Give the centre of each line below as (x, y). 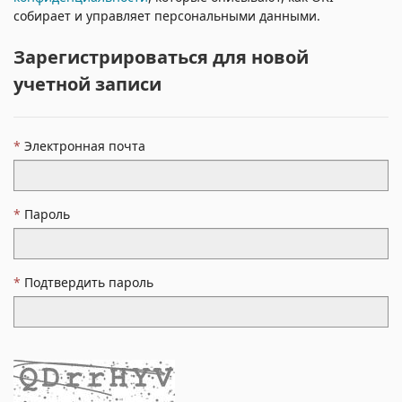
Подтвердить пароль (89, 282)
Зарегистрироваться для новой (161, 57)
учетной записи (87, 84)
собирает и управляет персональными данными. (167, 16)
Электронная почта (85, 146)
